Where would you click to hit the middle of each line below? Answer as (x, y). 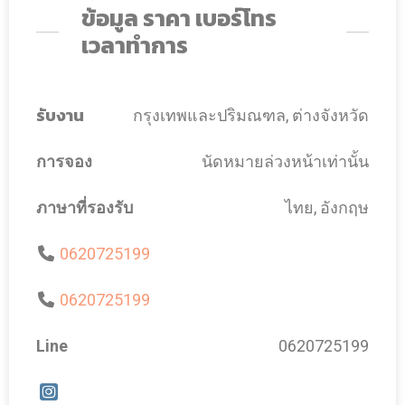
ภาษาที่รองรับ (85, 207)
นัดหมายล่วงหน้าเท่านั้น (285, 161)
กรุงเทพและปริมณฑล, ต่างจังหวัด (251, 115)
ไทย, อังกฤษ (327, 207)
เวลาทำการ (135, 45)
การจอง (64, 161)
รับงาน (60, 115)
